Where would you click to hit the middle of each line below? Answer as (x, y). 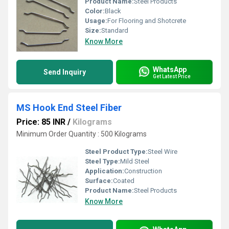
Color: (95, 11)
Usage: (96, 21)
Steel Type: (102, 161)
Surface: (99, 181)
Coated (124, 181)
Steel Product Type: (116, 152)
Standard (115, 30)
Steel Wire (163, 152)
